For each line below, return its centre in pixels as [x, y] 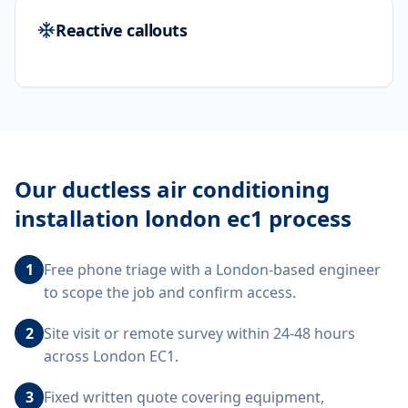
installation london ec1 [139, 218]
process [307, 218]
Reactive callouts [122, 30]
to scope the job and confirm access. [170, 292]
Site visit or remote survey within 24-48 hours [199, 333]
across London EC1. [111, 356]
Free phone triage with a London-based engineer [212, 270]
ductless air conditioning [196, 189]
